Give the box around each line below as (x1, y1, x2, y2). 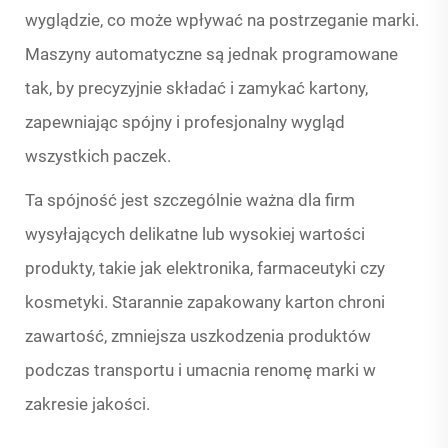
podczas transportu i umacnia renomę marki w (25, 360, 376, 381)
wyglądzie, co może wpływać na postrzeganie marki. (25, 10, 419, 31)
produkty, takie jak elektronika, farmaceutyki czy (25, 258, 385, 279)
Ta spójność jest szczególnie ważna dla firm (25, 190, 355, 211)
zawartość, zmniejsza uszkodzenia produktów (25, 326, 371, 347)
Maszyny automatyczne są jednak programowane (25, 44, 398, 65)
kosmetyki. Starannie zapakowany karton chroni (25, 292, 385, 313)
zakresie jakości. (25, 394, 150, 415)
